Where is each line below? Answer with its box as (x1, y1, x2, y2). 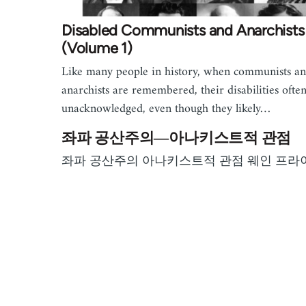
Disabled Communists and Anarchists (61, 21, 305, 40)
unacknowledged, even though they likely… (61, 98, 270, 120)
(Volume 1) (61, 39, 133, 58)
